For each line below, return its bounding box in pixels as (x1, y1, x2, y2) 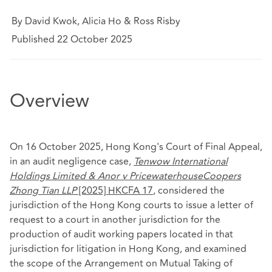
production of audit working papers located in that (10, 227, 233, 242)
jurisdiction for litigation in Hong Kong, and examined (10, 242, 246, 257)
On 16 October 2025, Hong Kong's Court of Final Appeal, (10, 140, 262, 155)
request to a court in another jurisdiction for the (10, 212, 220, 228)
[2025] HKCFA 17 (76, 183, 153, 199)
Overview (10, 92, 89, 112)
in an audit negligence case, (10, 154, 134, 169)
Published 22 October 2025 (12, 32, 133, 47)
